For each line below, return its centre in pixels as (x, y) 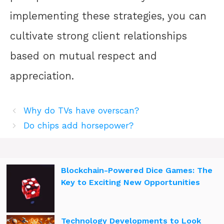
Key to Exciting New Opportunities (130, 182)
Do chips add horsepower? (79, 126)
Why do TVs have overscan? (81, 111)
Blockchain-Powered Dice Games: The (137, 170)
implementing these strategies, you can (108, 16)
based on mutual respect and (83, 56)
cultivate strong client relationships (98, 36)
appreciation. (42, 76)
